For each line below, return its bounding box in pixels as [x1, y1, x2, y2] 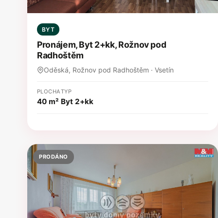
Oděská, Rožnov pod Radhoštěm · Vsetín [44, 65, 174, 74]
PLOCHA [37, 88, 61, 95]
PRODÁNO [39, 153, 68, 160]
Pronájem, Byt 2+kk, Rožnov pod [37, 39, 166, 50]
